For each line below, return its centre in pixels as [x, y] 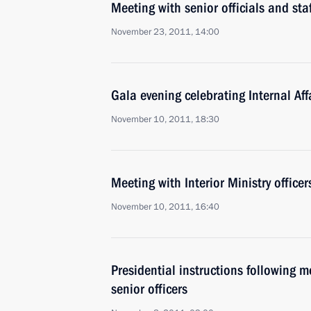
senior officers [149, 289]
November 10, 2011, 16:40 [165, 207]
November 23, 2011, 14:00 [165, 32]
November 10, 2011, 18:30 [165, 119]
